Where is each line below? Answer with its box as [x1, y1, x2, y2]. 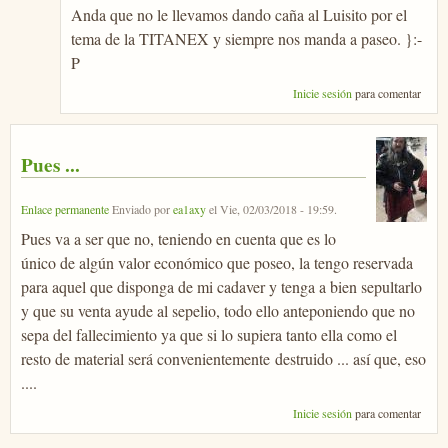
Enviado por [109, 200, 173, 217]
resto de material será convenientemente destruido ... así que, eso [21, 347, 426, 369]
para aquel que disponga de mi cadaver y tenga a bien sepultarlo [21, 275, 422, 297]
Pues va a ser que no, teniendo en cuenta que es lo [21, 227, 336, 249]
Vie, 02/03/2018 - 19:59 [220, 200, 334, 217]
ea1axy [173, 200, 206, 217]
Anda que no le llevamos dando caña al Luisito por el [71, 4, 407, 26]
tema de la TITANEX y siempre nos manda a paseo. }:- [71, 28, 422, 50]
